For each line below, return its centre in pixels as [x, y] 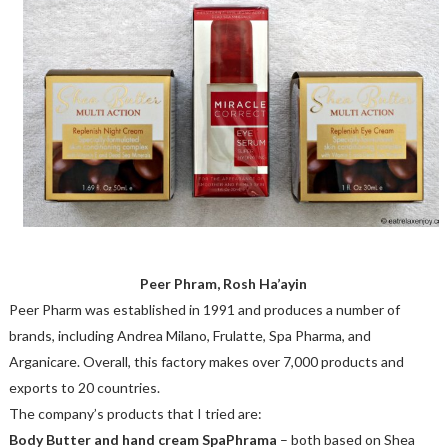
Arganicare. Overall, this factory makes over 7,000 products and [206, 361]
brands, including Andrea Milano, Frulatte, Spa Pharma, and [189, 335]
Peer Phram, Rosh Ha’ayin [224, 283]
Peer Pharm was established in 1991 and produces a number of [204, 309]
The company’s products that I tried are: [135, 413]
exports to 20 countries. [84, 387]
